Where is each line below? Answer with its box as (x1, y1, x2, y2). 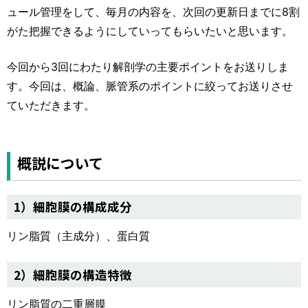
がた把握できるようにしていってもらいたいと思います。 (7, 23, 293, 38)
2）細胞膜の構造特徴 (14, 265, 132, 283)
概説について (17, 152, 103, 173)
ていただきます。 (7, 98, 95, 112)
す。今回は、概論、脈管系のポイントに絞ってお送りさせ (7, 78, 293, 93)
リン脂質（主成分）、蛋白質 (7, 229, 150, 243)
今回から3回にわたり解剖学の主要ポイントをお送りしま (7, 59, 289, 74)
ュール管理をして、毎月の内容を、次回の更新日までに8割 (7, 4, 300, 19)
